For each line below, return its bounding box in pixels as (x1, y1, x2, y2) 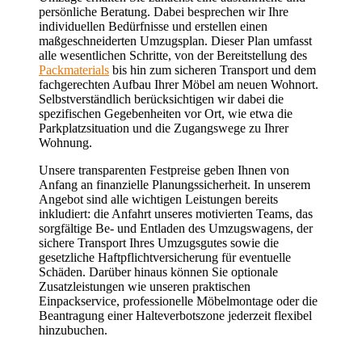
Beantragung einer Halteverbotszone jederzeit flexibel (39, 309, 312, 323)
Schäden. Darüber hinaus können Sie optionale (39, 265, 278, 280)
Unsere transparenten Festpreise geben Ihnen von (39, 163, 289, 178)
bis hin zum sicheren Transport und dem (109, 63, 316, 78)
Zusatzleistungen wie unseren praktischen (39, 280, 250, 294)
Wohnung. (39, 136, 92, 150)
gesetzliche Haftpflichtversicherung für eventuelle (39, 250, 291, 265)
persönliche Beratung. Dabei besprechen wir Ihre (39, 5, 288, 19)
